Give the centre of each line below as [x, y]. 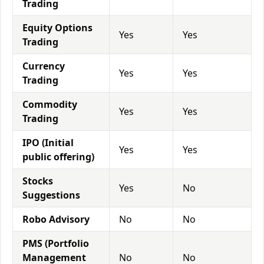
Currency [44, 66]
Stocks [38, 181]
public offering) [58, 157]
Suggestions [51, 195]
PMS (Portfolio [56, 243]
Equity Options [57, 28]
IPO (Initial [48, 143]
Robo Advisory [56, 219]
